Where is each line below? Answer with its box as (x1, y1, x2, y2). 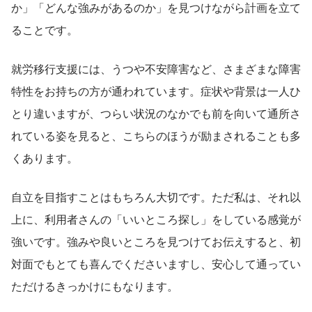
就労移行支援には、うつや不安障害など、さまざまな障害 (11, 60, 301, 77)
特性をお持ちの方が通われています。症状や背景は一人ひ (11, 82, 301, 99)
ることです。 (11, 21, 78, 38)
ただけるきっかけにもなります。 (11, 277, 178, 294)
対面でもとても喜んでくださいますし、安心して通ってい (11, 255, 301, 272)
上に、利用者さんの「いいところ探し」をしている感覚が (11, 210, 301, 227)
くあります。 (11, 149, 78, 166)
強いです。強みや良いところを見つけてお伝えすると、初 (11, 233, 301, 249)
